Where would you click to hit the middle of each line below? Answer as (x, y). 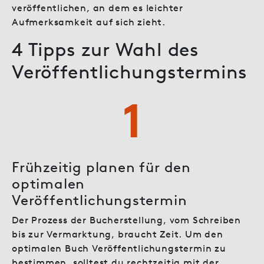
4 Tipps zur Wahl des (105, 49)
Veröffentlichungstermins (130, 71)
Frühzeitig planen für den (101, 166)
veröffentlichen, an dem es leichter (98, 7)
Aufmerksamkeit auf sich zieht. (89, 22)
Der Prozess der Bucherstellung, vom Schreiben (126, 220)
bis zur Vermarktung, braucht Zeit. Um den (118, 234)
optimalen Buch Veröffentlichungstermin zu (119, 248)
